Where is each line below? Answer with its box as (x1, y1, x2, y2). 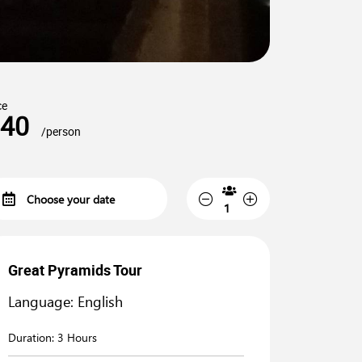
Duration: (8, 330, 57, 345)
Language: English (8, 292, 123, 311)
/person (41, 124, 81, 139)
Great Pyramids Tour (8, 260, 142, 280)
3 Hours (57, 330, 97, 345)
